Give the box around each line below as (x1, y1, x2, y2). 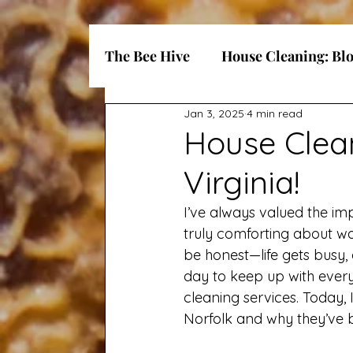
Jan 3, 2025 (184, 106, 244, 121)
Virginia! (184, 162, 299, 202)
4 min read (247, 106, 303, 121)
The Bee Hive (105, 46, 190, 65)
